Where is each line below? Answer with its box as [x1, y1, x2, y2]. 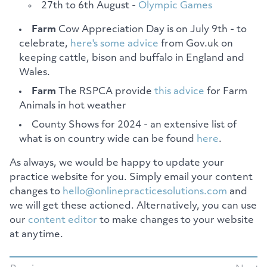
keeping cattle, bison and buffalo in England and [19, 53, 244, 63]
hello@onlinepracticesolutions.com [63, 187, 227, 197]
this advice [154, 86, 204, 97]
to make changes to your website [97, 215, 254, 225]
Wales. [19, 67, 50, 77]
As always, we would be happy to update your [10, 158, 224, 168]
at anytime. [10, 229, 63, 240]
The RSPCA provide [56, 86, 154, 97]
